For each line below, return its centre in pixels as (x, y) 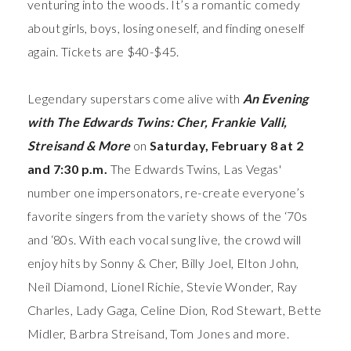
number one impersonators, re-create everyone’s (166, 193)
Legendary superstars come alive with (135, 99)
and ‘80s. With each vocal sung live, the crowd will (165, 240)
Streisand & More (79, 146)
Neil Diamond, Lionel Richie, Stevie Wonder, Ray (163, 287)
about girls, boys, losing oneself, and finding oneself (166, 28)
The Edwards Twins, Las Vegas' (196, 169)
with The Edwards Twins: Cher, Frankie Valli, (157, 122)
